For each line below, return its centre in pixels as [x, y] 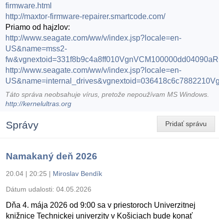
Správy [22, 125]
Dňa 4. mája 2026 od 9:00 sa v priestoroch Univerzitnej [101, 205]
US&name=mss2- [36, 49]
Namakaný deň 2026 [52, 156]
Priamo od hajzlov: [38, 27]
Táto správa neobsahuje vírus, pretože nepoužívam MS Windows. [108, 95]
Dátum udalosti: [31, 189]
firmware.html [29, 6]
